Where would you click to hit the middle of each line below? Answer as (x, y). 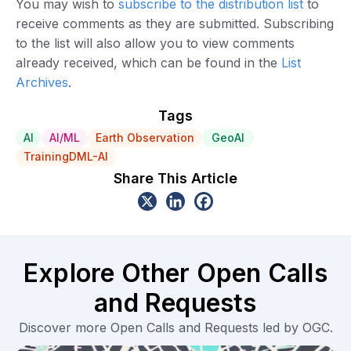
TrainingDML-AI (66, 156)
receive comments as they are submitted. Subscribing (175, 23)
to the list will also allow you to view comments (155, 43)
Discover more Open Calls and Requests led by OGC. (175, 327)
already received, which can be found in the (148, 62)
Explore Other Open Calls (175, 273)
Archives (42, 82)
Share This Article (175, 178)
